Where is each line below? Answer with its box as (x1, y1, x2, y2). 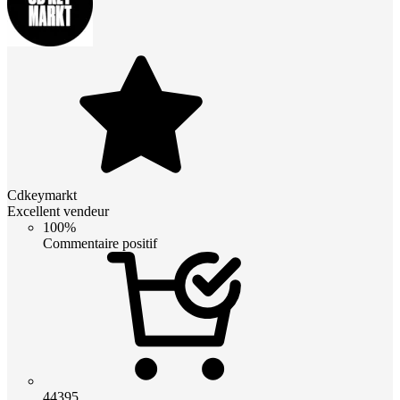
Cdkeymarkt (7, 187, 77, 203)
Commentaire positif (43, 235, 157, 251)
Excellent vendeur (7, 203, 109, 219)
